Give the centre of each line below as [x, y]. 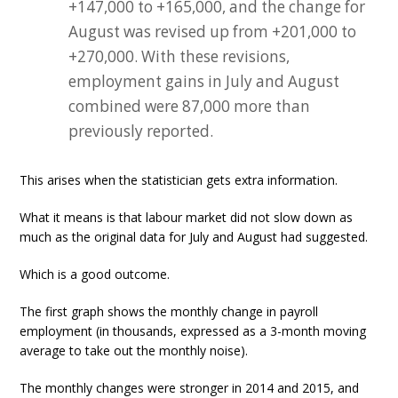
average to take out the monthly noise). [134, 350]
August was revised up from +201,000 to [213, 32]
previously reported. [141, 131]
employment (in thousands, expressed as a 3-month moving [193, 331]
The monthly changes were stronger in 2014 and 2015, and [190, 388]
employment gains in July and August [204, 81]
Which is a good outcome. [95, 274]
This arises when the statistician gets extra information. [179, 180]
